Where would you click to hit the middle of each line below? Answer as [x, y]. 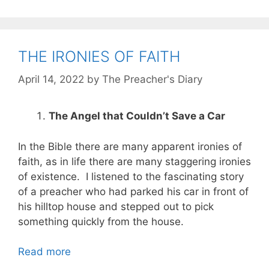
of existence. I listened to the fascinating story [131, 176]
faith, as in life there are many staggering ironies [134, 161]
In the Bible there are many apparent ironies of [130, 146]
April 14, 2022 [51, 80]
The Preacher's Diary [152, 80]
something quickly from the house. [102, 221]
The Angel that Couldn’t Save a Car [138, 116]
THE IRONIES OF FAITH [101, 56]
